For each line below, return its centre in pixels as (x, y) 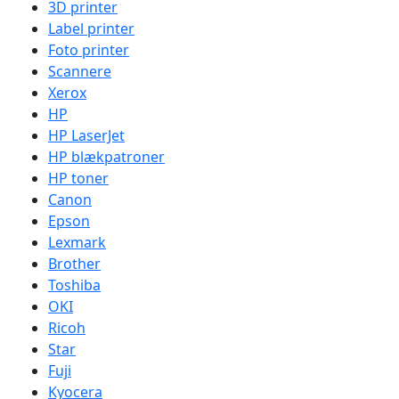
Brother (74, 264)
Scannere (80, 71)
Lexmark (77, 242)
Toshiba (74, 285)
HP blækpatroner (106, 157)
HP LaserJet (86, 135)
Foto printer (89, 50)
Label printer (91, 28)
